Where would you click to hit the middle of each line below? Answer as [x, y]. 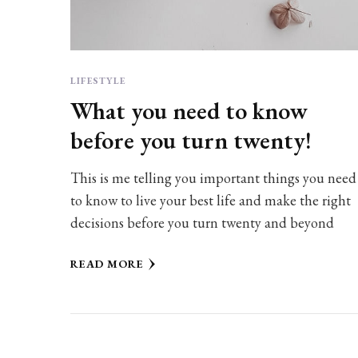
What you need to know [189, 111]
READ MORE [107, 264]
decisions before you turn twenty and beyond [202, 223]
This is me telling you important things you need [213, 178]
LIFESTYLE [97, 81]
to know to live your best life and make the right [210, 201]
